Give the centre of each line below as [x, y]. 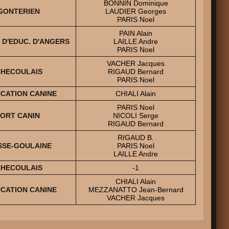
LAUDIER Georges [136, 11]
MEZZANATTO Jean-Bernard [136, 189]
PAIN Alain [136, 33]
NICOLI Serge [136, 115]
